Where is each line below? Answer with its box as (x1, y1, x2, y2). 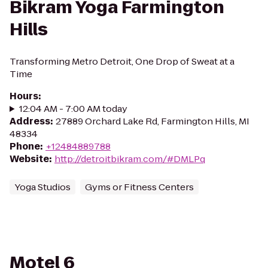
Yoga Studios (14, 181, 71, 193)
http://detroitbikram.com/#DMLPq (54, 153, 205, 165)
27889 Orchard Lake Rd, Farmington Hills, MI (56, 115, 249, 127)
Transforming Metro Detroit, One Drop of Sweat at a (10, 55, 234, 68)
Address (10, 115, 50, 127)
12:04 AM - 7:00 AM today (19, 102, 127, 115)
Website (10, 153, 49, 165)
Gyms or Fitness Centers (85, 181, 194, 193)
